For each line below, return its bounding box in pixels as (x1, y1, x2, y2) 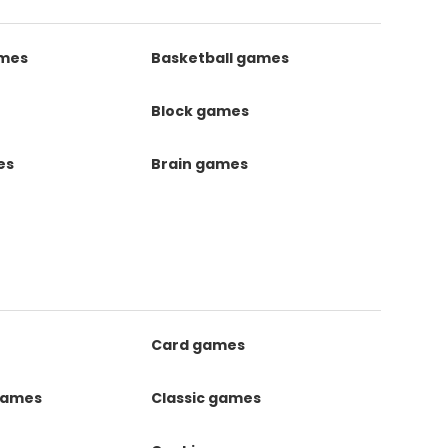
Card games (150, 335, 245, 355)
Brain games (150, 154, 248, 174)
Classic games (150, 388, 261, 408)
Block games (150, 101, 249, 121)
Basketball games (150, 48, 289, 68)
